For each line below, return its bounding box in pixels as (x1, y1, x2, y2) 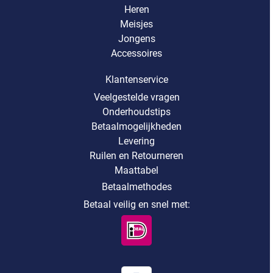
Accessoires (111, 48, 162, 60)
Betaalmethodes (101, 181, 172, 193)
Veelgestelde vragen (93, 91, 180, 104)
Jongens (118, 33, 155, 45)
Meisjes (120, 18, 153, 30)
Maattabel (115, 165, 158, 177)
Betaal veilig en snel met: (83, 199, 190, 211)
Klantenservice (105, 74, 168, 86)
